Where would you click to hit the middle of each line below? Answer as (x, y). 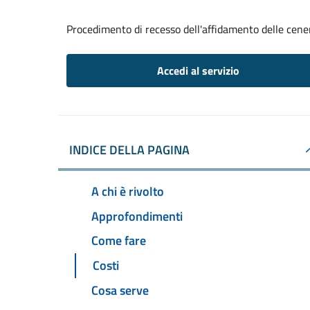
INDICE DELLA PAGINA (129, 150)
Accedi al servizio (198, 71)
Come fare (119, 241)
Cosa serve (120, 291)
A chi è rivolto (128, 191)
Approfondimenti (137, 216)
